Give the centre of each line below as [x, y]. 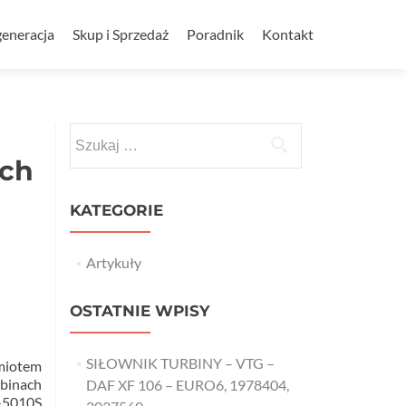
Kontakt [288, 34]
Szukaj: [91, 133]
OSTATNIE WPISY [140, 311]
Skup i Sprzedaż [121, 34]
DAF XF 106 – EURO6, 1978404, [187, 385]
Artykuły [113, 262]
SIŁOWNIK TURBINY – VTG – [180, 363]
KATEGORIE [116, 210]
